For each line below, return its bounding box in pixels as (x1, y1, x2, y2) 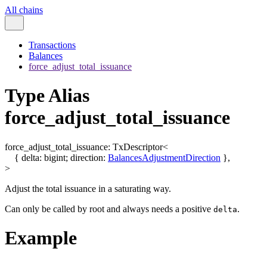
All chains (5, 5, 43, 15)
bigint (44, 152, 66, 163)
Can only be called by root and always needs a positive (5, 203, 213, 214)
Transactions (29, 40, 76, 50)
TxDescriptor (113, 141, 163, 152)
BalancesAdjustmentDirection (108, 152, 221, 163)
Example (5, 227, 77, 249)
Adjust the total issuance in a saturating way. (5, 183, 171, 194)
